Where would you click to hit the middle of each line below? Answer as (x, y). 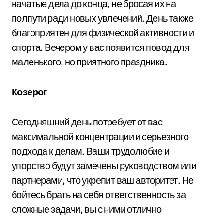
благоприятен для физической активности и (103, 32)
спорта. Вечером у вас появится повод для (101, 47)
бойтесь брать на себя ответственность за (99, 194)
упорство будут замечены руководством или (104, 165)
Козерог (29, 92)
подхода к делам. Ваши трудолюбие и (91, 151)
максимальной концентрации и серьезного (100, 136)
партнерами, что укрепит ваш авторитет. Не (103, 180)
